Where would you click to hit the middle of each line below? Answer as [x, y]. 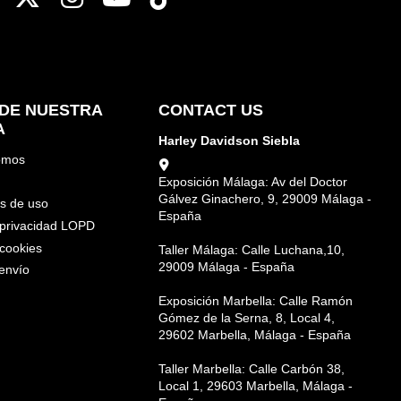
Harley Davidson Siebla [229, 141]
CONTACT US [210, 110]
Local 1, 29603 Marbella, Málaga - [255, 386]
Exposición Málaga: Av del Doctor [252, 182]
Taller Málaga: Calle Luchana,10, [251, 250]
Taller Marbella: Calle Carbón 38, [251, 369]
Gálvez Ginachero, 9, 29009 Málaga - [264, 199]
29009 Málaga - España [226, 267]
